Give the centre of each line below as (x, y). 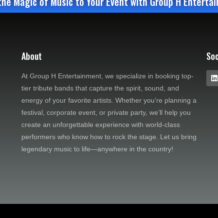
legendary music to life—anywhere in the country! (97, 149)
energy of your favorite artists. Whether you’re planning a (109, 100)
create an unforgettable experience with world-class (100, 125)
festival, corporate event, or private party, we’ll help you (106, 113)
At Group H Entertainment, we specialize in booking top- (107, 76)
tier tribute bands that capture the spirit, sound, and (100, 88)
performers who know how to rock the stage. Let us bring (109, 137)
